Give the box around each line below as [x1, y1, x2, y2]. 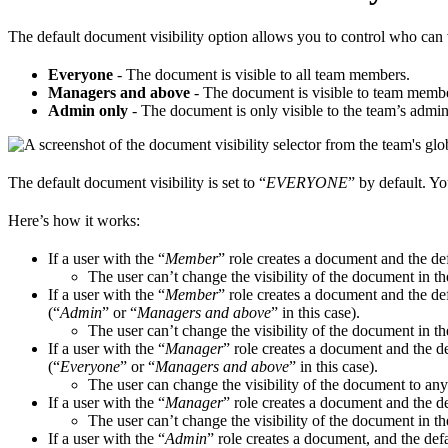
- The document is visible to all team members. [113, 65, 410, 83]
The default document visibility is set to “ [8, 173, 266, 191]
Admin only [48, 101, 128, 119]
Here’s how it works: [8, 211, 140, 229]
